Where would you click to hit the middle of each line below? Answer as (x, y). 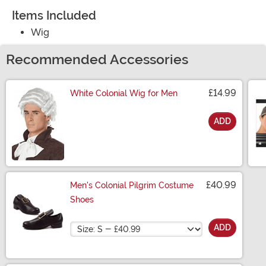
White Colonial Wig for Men (124, 94)
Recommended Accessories (97, 60)
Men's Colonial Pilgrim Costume (132, 186)
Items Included (54, 16)
